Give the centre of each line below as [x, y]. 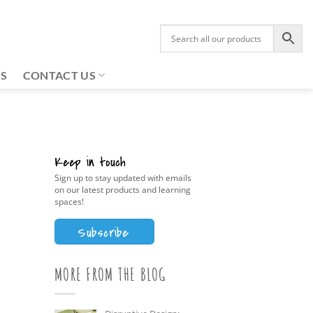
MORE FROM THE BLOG [110, 274]
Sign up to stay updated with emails [123, 178]
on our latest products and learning [123, 190]
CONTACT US [59, 75]
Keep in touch [90, 162]
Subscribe [103, 232]
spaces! [69, 202]
